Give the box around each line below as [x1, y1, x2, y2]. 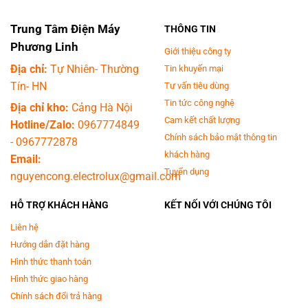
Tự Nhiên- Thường [47, 62, 139, 76]
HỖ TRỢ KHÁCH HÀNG [10, 199, 109, 212]
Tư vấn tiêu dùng [164, 80, 229, 91]
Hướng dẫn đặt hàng [10, 239, 89, 250]
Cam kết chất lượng [164, 114, 240, 125]
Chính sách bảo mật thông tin [164, 131, 277, 142]
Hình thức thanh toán [10, 256, 91, 267]
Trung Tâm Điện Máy [10, 22, 120, 36]
